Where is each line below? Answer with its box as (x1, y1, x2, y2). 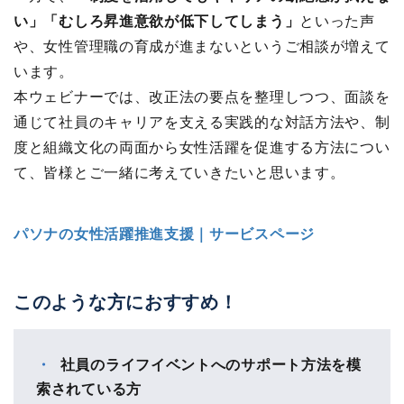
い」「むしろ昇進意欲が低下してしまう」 (14, 9, 300, 31)
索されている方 (36, 377, 142, 399)
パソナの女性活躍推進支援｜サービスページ (14, 222, 315, 243)
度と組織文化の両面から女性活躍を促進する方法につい (14, 135, 390, 157)
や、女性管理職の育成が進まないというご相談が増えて (14, 34, 390, 56)
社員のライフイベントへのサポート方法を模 (60, 353, 362, 374)
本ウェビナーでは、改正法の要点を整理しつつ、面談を (14, 85, 390, 106)
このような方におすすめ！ (14, 287, 238, 314)
